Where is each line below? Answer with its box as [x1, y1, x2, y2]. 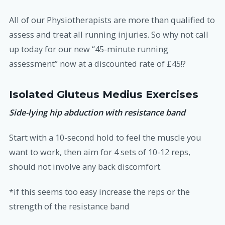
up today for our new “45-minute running [9, 43, 168, 55]
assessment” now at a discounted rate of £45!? [9, 58, 186, 69]
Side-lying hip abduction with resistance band [9, 106, 185, 118]
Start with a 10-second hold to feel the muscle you [9, 132, 201, 143]
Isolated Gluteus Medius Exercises [9, 87, 198, 100]
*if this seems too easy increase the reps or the [9, 186, 190, 198]
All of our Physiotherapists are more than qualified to [9, 14, 215, 26]
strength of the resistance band [9, 201, 130, 212]
